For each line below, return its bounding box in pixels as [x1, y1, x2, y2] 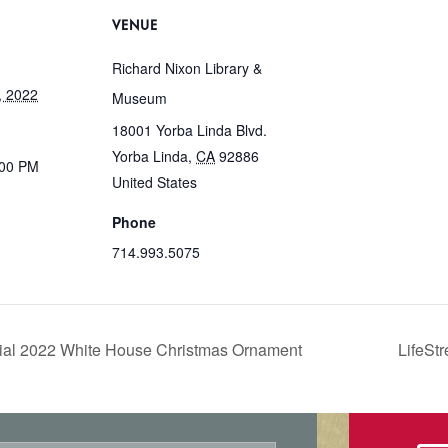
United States [112, 172, 197, 193]
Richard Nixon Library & [112, 58, 262, 79]
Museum [112, 88, 167, 109]
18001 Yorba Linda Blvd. [112, 120, 267, 141]
